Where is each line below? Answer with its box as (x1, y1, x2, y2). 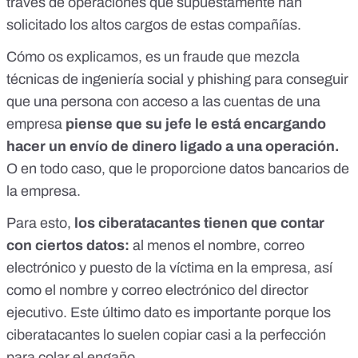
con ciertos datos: (6, 237, 129, 253)
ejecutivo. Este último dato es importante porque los (6, 304, 331, 320)
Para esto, (6, 214, 71, 231)
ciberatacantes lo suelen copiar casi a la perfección (6, 326, 326, 343)
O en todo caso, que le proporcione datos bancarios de (6, 160, 349, 177)
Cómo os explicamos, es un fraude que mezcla (6, 48, 300, 65)
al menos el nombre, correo (129, 237, 304, 253)
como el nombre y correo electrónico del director (6, 281, 308, 298)
